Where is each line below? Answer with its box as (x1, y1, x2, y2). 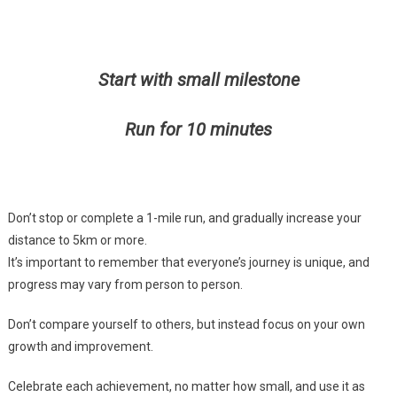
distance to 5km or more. (7, 233, 147, 248)
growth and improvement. (7, 339, 153, 354)
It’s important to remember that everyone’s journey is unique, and (7, 255, 370, 270)
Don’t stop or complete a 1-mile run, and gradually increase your (7, 211, 362, 226)
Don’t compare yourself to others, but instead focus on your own (7, 317, 365, 332)
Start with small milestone (97, 69, 300, 91)
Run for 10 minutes (125, 119, 272, 141)
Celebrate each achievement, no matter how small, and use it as (7, 379, 365, 394)
